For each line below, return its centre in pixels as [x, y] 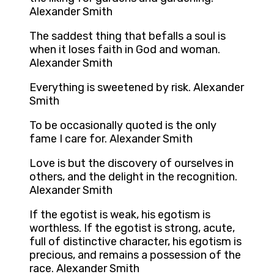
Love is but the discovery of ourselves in [131, 164]
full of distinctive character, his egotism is [135, 242]
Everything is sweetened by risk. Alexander [137, 88]
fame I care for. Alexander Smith [111, 139]
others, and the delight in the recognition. [133, 177]
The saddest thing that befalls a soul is [128, 36]
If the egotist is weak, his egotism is [120, 215]
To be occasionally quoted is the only [123, 126]
